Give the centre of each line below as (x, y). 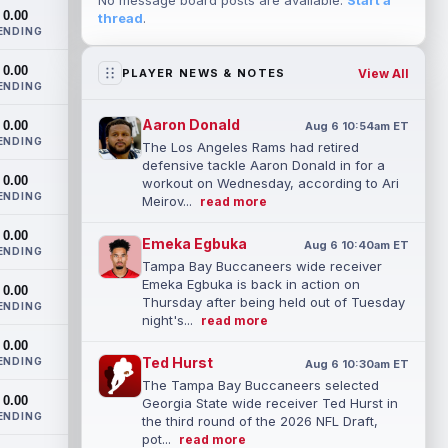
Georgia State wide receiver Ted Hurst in (269, 403)
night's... (169, 320)
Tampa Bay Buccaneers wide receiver (261, 266)
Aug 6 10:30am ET (356, 364)
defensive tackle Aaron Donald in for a (263, 165)
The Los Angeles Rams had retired (250, 147)
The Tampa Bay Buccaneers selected (260, 385)
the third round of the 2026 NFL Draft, (259, 421)
